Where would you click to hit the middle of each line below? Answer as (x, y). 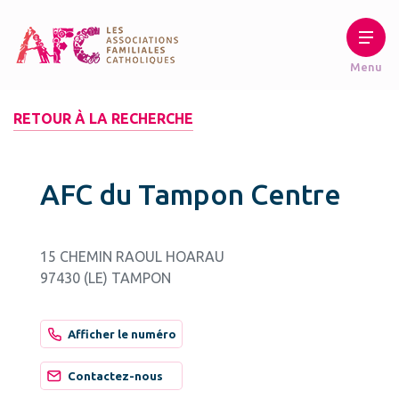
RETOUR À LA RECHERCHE (103, 118)
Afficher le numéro (122, 334)
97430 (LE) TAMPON (106, 278)
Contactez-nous (115, 376)
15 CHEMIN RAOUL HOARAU (132, 256)
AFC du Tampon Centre (191, 194)
